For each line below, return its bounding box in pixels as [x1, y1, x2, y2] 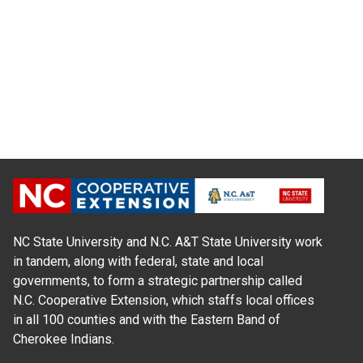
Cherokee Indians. [13, 331, 114, 348]
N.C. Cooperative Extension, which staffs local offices [13, 293, 314, 309]
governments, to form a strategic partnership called [13, 273, 302, 289]
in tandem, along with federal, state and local [13, 254, 263, 270]
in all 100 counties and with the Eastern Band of [13, 312, 280, 328]
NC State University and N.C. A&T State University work [13, 234, 322, 250]
